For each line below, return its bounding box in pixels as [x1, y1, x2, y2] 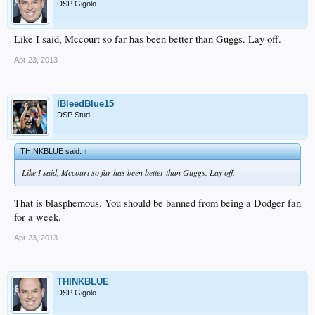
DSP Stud [57, 110, 90, 119]
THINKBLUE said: [20, 146, 84, 155]
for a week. [14, 210, 61, 224]
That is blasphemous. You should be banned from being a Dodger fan [14, 196, 301, 210]
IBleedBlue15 [57, 98, 114, 109]
